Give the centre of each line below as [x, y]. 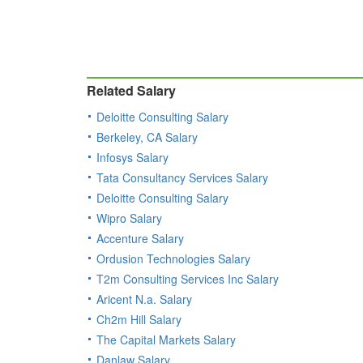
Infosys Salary [132, 158]
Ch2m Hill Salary [139, 320]
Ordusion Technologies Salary [173, 259]
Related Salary [131, 91]
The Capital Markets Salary [166, 340]
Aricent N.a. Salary [144, 299]
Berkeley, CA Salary [147, 137]
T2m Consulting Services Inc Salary [188, 279]
